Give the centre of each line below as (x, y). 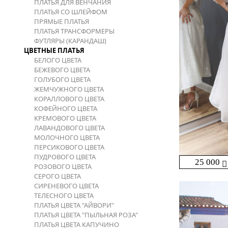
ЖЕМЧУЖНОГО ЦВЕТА (69, 89)
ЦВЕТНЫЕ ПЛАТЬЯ (54, 50)
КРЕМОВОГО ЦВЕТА (65, 118)
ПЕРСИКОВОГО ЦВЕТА (69, 147)
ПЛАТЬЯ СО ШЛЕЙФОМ (71, 12)
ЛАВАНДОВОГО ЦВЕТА (69, 128)
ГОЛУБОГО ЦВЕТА (62, 79)
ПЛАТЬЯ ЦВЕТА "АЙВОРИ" (74, 205)
